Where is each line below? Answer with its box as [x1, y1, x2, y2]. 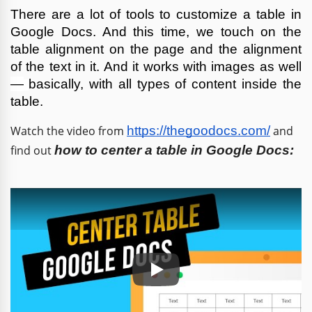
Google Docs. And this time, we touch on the [10, 24, 302, 39]
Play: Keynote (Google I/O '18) [156, 270, 310, 286]
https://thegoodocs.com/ [127, 123, 270, 138]
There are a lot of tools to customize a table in [10, 6, 302, 22]
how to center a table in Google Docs [54, 142, 290, 157]
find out [10, 142, 54, 158]
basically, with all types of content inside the [28, 76, 302, 91]
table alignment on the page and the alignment [10, 41, 302, 56]
